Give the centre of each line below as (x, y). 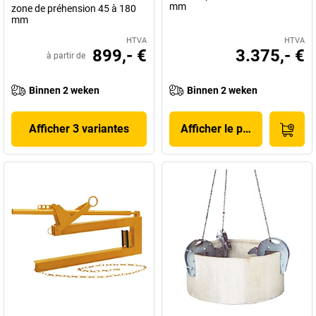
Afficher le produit (226, 129)
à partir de (66, 56)
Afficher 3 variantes (79, 129)
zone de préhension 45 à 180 (74, 8)
